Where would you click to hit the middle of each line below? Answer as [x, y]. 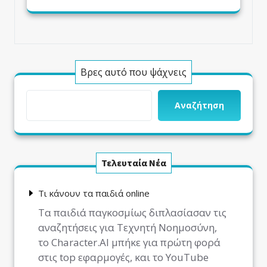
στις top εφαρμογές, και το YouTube [123, 257]
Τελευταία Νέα [133, 162]
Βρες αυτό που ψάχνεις [133, 72]
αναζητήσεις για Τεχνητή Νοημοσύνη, [128, 228]
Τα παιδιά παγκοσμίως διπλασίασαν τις [132, 213]
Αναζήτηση [199, 105]
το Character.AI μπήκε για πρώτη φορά [129, 243]
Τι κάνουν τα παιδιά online [94, 193]
